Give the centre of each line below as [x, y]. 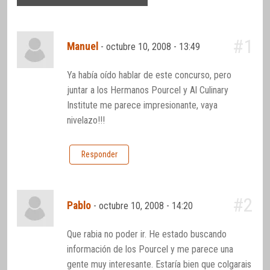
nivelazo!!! [86, 121]
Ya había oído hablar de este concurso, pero [149, 75]
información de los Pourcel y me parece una [150, 249]
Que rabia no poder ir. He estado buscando [147, 234]
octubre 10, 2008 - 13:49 [155, 47]
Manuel [83, 47]
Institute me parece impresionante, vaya [143, 105]
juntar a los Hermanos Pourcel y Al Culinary [148, 90]
